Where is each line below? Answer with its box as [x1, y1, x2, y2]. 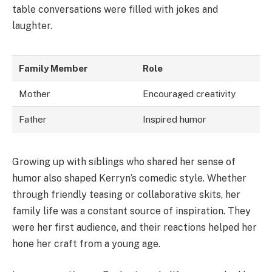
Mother [19, 88, 51, 99]
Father [19, 114, 47, 124]
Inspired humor [143, 114, 207, 124]
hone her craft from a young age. [12, 238, 160, 250]
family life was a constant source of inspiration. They [12, 205, 251, 217]
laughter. [12, 19, 52, 32]
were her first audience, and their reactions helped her [12, 222, 257, 233]
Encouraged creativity [143, 88, 236, 99]
